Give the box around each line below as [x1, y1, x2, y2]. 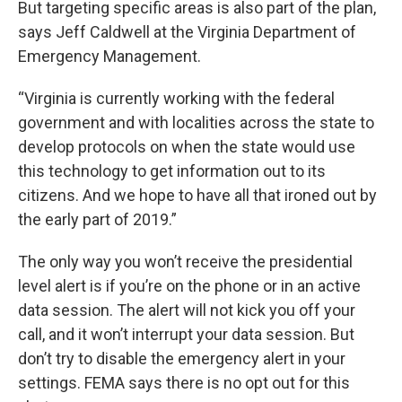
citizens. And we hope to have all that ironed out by [18, 185, 377, 205]
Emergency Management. [18, 46, 201, 66]
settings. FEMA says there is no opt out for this [18, 372, 350, 392]
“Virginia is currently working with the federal [18, 88, 335, 108]
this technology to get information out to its [18, 161, 326, 180]
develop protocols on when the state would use [18, 136, 355, 156]
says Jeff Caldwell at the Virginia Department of [18, 22, 356, 41]
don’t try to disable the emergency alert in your [18, 348, 345, 368]
